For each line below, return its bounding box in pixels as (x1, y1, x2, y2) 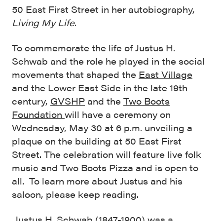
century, (12, 95, 50, 107)
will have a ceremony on (65, 108, 171, 120)
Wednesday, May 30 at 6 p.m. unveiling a (12, 121, 192, 134)
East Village (139, 68, 192, 80)
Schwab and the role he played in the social (12, 55, 205, 67)
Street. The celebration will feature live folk (12, 148, 201, 160)
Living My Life (12, 16, 74, 29)
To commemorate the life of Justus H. (12, 41, 175, 54)
